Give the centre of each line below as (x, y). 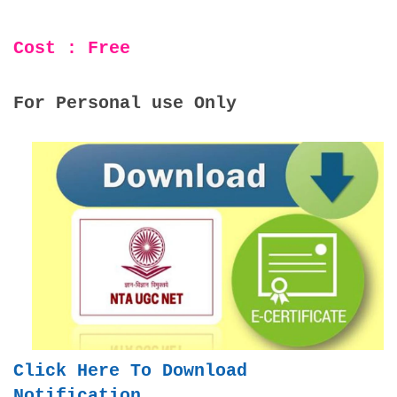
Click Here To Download (130, 371)
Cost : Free (72, 48)
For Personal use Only (125, 103)
